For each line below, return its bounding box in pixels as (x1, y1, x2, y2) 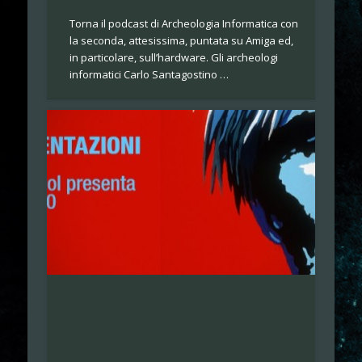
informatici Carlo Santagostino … (69, 67, 229, 82)
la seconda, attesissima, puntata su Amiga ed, (69, 33, 294, 48)
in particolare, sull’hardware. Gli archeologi (69, 50, 279, 65)
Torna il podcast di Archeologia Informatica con (69, 16, 299, 32)
